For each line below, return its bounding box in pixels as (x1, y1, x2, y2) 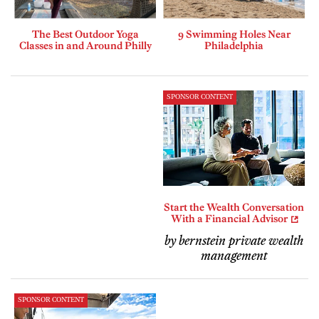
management (201, 249, 267, 265)
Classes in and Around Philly (19, 38, 152, 52)
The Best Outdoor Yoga (31, 27, 139, 41)
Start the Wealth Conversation (164, 201, 304, 214)
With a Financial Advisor (170, 212, 288, 226)
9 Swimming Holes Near (177, 27, 291, 41)
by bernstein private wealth (164, 234, 303, 250)
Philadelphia (204, 38, 263, 52)
